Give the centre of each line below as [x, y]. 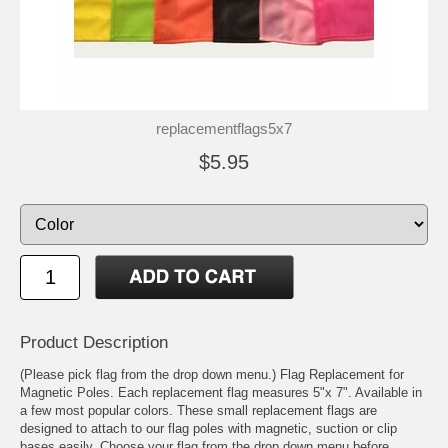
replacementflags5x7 [224, 128]
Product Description [94, 343]
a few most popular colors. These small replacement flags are [198, 411]
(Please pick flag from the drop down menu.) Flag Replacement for [212, 375]
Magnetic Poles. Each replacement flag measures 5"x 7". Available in [221, 393]
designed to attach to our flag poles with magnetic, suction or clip [208, 429]
